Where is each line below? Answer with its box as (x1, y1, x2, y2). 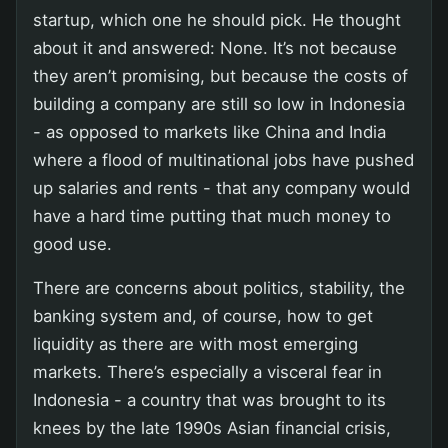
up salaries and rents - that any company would (33, 177, 410, 198)
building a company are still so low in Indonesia (33, 93, 405, 114)
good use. (33, 233, 112, 254)
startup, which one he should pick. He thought (33, 9, 401, 30)
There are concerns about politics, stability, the (33, 277, 405, 298)
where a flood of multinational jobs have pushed (33, 149, 414, 170)
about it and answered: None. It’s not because (33, 37, 397, 58)
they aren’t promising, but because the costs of (33, 65, 408, 86)
